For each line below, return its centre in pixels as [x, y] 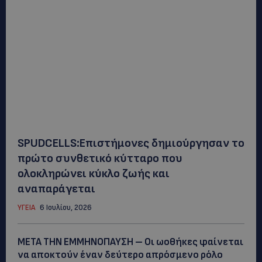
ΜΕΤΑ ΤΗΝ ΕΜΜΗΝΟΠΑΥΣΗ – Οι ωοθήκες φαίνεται [130, 242]
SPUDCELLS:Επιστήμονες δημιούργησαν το [131, 143]
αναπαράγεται [56, 189]
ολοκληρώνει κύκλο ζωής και [94, 173]
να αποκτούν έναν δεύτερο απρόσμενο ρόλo [120, 255]
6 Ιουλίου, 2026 [66, 207]
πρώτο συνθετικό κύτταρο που [100, 158]
